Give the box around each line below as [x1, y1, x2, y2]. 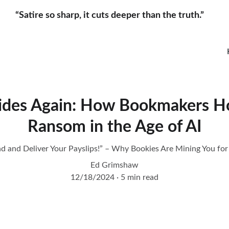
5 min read [121, 173, 158, 181]
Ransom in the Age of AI [28, 119, 201, 135]
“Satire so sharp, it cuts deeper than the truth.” [15, 10, 214, 20]
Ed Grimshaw [90, 161, 139, 169]
